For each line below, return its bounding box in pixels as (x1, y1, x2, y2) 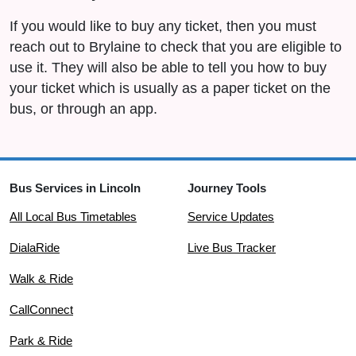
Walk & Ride (10, 273, 73, 285)
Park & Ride (10, 335, 72, 347)
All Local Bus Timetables (10, 211, 137, 223)
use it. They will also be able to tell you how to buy (10, 60, 327, 75)
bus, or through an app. (10, 101, 157, 117)
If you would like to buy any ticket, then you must (10, 18, 316, 34)
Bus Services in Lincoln (10, 182, 141, 195)
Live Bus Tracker (188, 242, 276, 254)
